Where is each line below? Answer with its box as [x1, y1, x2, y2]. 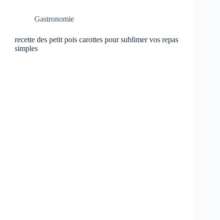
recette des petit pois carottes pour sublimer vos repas [15, 35, 178, 44]
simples [15, 44, 38, 53]
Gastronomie [34, 14, 74, 23]
